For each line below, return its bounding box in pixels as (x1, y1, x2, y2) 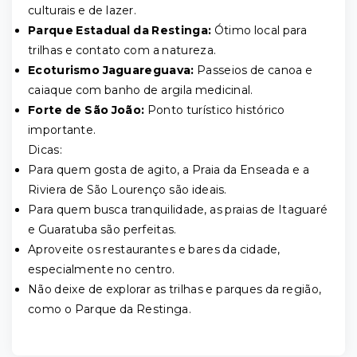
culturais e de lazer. (28, 3, 139, 18)
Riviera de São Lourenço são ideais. (28, 182, 230, 197)
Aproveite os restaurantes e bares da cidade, (28, 242, 280, 257)
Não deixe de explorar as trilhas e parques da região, (28, 282, 322, 296)
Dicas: (28, 143, 62, 157)
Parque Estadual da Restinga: (28, 23, 212, 37)
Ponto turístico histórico (144, 103, 285, 117)
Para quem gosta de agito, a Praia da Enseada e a (28, 163, 309, 177)
